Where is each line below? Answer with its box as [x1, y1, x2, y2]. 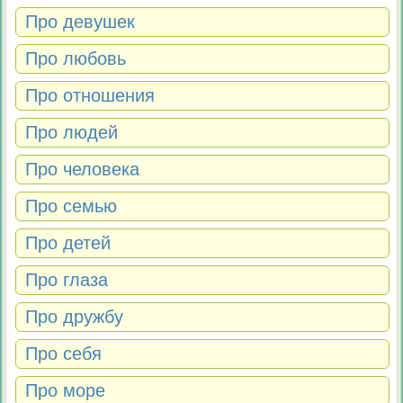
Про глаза [25, 270, 109, 291]
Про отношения [25, 85, 156, 106]
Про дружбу [25, 307, 124, 327]
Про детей [25, 233, 112, 254]
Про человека [25, 159, 140, 180]
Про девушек [25, 12, 136, 32]
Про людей [25, 122, 119, 143]
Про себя [25, 344, 103, 364]
